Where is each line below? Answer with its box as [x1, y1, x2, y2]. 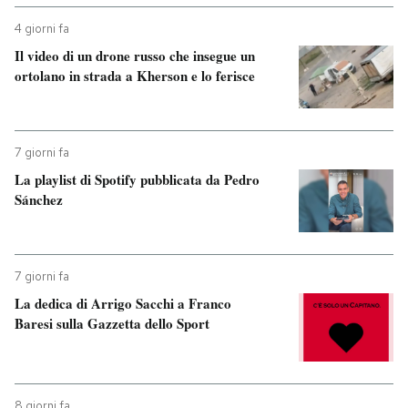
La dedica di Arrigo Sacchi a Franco [15, 293, 231, 314]
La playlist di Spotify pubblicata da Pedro [15, 168, 260, 189]
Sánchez [15, 189, 63, 209]
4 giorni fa [15, 20, 69, 36]
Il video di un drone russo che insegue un [15, 45, 255, 66]
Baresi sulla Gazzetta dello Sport [15, 313, 209, 334]
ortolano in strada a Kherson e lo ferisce [15, 65, 255, 86]
